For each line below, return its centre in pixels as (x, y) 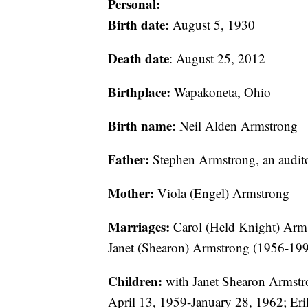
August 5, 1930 (212, 24)
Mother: (133, 193)
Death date (139, 58)
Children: (135, 281)
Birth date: (139, 24)
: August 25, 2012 (217, 58)
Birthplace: (139, 92)
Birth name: (142, 125)
